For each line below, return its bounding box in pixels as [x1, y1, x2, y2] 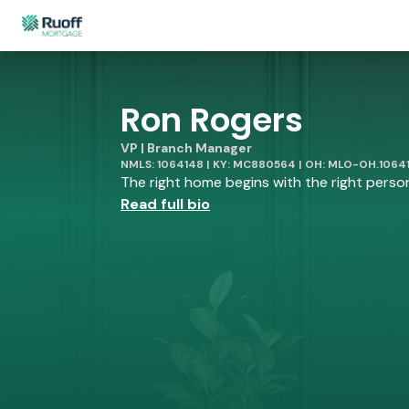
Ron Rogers [121, 97, 303, 143]
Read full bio [121, 194, 210, 214]
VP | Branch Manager [121, 140, 252, 156]
